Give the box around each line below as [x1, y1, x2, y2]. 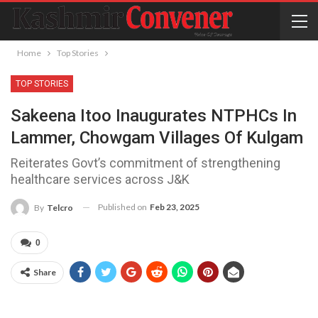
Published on [98, 202, 148, 212]
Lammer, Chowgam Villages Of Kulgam [11, 128, 303, 148]
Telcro [47, 202, 73, 213]
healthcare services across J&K [11, 172, 190, 187]
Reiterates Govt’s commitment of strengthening [11, 155, 280, 170]
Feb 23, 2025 [150, 202, 199, 212]
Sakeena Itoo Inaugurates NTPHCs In [11, 106, 297, 126]
